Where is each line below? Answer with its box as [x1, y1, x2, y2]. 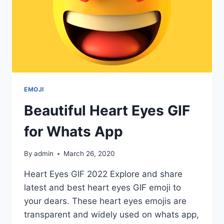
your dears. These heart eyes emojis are [24, 196, 186, 206]
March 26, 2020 [63, 149, 115, 158]
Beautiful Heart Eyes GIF [24, 101, 190, 119]
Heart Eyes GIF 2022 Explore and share [24, 169, 182, 179]
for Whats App [24, 122, 123, 140]
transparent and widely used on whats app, [24, 209, 199, 220]
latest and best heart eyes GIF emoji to [24, 182, 181, 193]
